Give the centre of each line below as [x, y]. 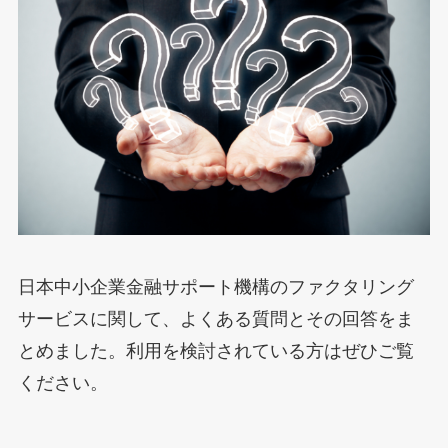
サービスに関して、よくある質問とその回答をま [215, 318]
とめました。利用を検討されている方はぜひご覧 [215, 350]
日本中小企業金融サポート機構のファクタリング [215, 286]
